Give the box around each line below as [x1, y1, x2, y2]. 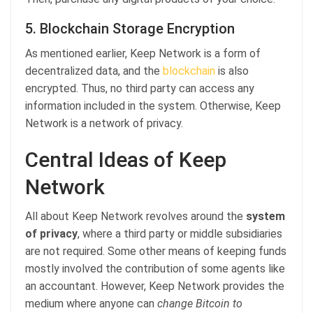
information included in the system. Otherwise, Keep [25, 99, 281, 112]
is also [218, 64, 249, 78]
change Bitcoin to [157, 296, 242, 310]
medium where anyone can [25, 296, 157, 310]
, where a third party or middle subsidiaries [78, 226, 282, 240]
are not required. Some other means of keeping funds [25, 244, 286, 258]
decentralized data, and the [25, 64, 163, 78]
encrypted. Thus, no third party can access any [25, 81, 254, 95]
